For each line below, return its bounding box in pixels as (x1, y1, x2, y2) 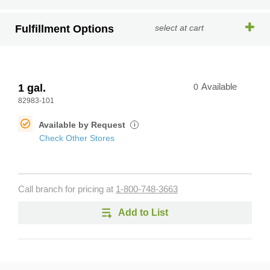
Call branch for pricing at (18, 184, 116, 194)
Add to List (118, 207, 168, 218)
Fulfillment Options (15, 23, 114, 35)
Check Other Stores (39, 133, 115, 143)
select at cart (155, 23, 204, 33)
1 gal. (18, 82, 46, 94)
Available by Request (39, 120, 128, 130)
